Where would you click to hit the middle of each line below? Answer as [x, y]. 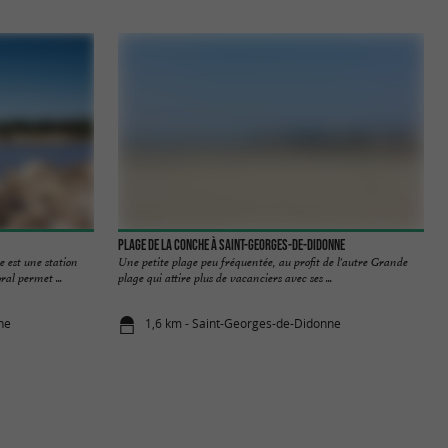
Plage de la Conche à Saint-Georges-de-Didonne [231, 244]
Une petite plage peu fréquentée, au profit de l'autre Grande [263, 261]
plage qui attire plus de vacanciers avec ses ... [225, 277]
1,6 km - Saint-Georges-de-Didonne [243, 324]
